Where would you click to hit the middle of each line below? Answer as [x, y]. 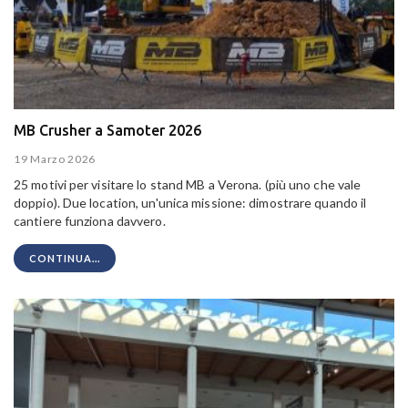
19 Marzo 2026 [55, 158]
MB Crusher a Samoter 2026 [107, 131]
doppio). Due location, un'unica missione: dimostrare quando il [190, 202]
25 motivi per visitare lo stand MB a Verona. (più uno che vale [188, 184]
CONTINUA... [65, 258]
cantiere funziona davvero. [90, 220]
